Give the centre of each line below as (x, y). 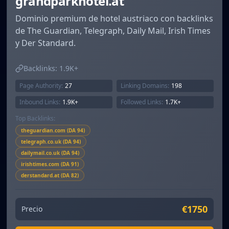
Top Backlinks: (36, 119)
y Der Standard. (46, 43)
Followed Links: (142, 102)
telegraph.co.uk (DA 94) (51, 142)
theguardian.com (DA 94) (53, 131)
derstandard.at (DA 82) (50, 176)
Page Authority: (41, 86)
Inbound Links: (40, 102)
